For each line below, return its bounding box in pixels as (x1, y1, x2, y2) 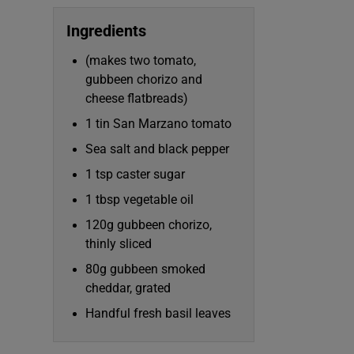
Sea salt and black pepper (85, 141, 230, 155)
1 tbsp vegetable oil (85, 192, 194, 205)
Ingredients (66, 22, 147, 39)
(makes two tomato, (85, 53, 197, 66)
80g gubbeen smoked (85, 262, 206, 275)
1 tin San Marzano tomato (85, 116, 232, 130)
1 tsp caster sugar (85, 167, 186, 180)
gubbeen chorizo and (85, 72, 203, 85)
